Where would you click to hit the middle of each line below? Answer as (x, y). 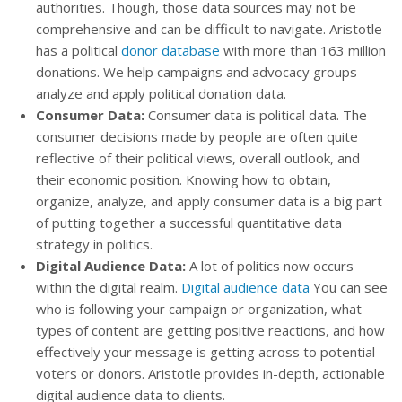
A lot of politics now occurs (271, 266)
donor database (170, 50)
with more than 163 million (303, 50)
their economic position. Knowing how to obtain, (184, 179)
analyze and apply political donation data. (161, 93)
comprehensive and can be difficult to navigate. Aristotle (209, 29)
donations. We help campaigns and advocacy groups (197, 72)
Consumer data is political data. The (258, 115)
